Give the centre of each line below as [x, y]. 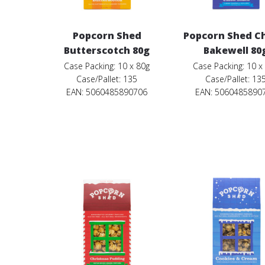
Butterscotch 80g [107, 50]
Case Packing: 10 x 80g [107, 66]
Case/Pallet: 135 [107, 79]
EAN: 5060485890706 [107, 92]
